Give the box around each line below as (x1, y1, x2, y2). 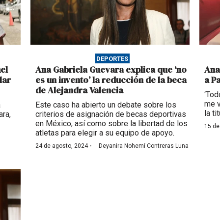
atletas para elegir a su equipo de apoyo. (35, 128, 174, 138)
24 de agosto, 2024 (35, 142, 88, 150)
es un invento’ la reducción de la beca (35, 74, 187, 86)
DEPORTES (96, 55, 129, 62)
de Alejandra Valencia (35, 84, 123, 97)
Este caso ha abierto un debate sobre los (35, 100, 176, 110)
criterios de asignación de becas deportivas (35, 110, 186, 119)
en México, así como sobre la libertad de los (35, 119, 188, 129)
